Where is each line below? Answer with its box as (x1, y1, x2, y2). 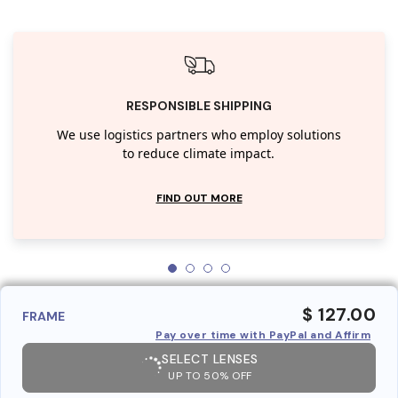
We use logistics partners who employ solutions (56, 125, 341, 145)
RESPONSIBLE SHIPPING (126, 97, 272, 114)
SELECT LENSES (162, 350, 259, 367)
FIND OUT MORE (155, 190, 243, 205)
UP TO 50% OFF (168, 368, 252, 383)
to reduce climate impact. (123, 144, 275, 163)
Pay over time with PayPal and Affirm (155, 327, 370, 342)
